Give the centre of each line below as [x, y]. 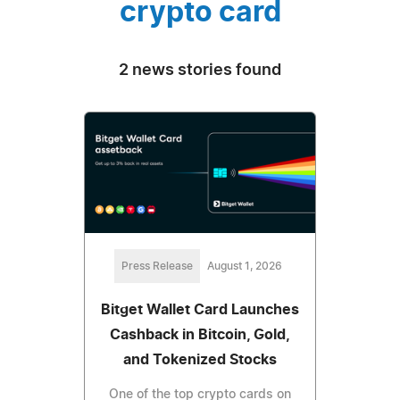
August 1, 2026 [245, 267]
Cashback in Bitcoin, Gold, [200, 335]
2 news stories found [200, 70]
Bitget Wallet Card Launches [200, 310]
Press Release [157, 267]
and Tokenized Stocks [200, 360]
